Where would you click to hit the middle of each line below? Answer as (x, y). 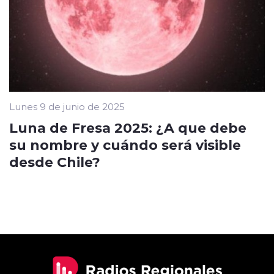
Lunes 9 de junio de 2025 (67, 107)
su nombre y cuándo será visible (125, 145)
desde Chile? (55, 162)
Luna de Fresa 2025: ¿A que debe (128, 128)
